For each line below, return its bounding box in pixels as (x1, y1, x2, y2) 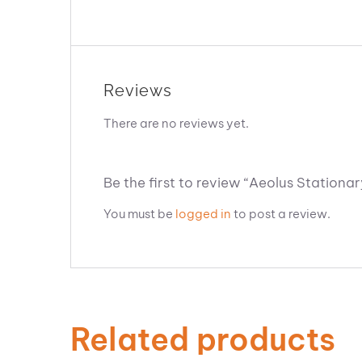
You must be (103, 206, 175, 221)
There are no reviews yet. (103, 116, 249, 131)
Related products (70, 320, 335, 359)
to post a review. (231, 206, 330, 221)
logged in (175, 206, 231, 221)
